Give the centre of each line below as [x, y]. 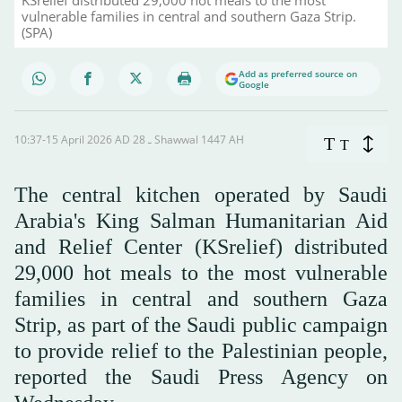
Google [254, 84]
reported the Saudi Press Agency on [201, 376]
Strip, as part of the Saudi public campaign [201, 324]
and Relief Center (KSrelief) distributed [201, 246]
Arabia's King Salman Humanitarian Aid [201, 220]
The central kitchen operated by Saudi [201, 194]
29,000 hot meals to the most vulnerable [201, 272]
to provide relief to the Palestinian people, [201, 350]
